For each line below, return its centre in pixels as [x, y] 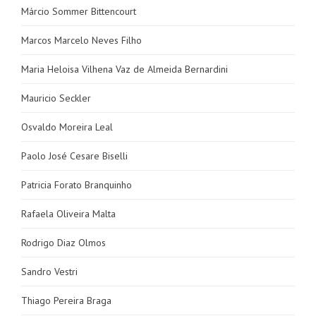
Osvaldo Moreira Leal [67, 127]
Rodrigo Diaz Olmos [63, 243]
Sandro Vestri [49, 272]
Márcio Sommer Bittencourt [79, 11]
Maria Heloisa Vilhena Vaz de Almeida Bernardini [124, 69]
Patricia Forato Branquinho [77, 185]
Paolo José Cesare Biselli [74, 156]
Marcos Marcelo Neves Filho [81, 40]
